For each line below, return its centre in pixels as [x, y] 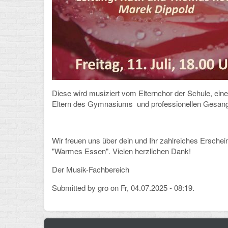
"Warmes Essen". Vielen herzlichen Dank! [121, 151]
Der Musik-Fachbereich [91, 169]
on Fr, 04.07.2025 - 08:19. [151, 188]
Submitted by [75, 188]
